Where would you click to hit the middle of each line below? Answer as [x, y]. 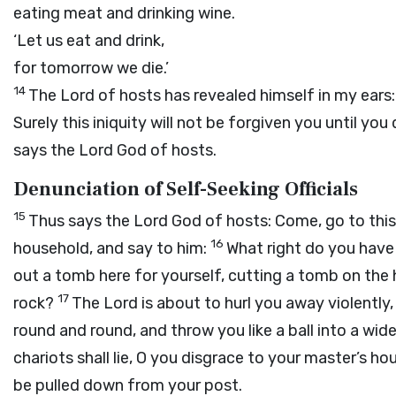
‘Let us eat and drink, [89, 41]
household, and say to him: [112, 248]
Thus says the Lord [100, 221]
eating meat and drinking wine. [124, 13]
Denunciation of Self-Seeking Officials [186, 189]
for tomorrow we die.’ [91, 68]
